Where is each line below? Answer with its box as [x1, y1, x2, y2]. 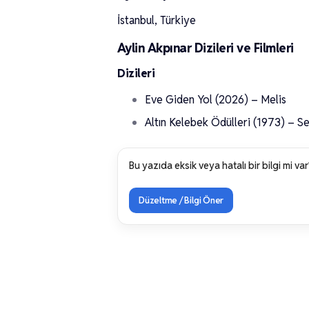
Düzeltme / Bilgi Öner [139, 195, 224, 206]
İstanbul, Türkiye [117, 13, 196, 28]
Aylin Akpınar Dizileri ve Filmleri [117, 40, 294, 56]
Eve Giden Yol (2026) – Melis [145, 92, 286, 107]
